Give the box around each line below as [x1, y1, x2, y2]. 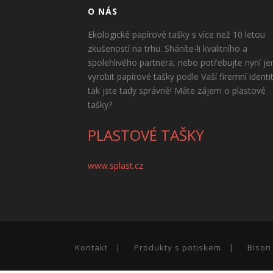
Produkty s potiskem [134, 242, 222, 253]
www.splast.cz [88, 160, 143, 171]
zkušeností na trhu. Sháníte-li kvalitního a [88, 43, 247, 54]
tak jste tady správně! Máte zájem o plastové [88, 85, 266, 96]
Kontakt [75, 242, 108, 253]
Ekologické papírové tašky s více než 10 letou [88, 29, 265, 40]
